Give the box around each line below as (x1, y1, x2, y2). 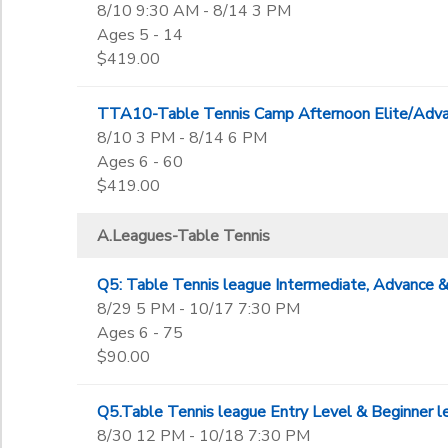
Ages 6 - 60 (96, 151, 183, 173)
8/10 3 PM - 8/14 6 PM (96, 127, 267, 149)
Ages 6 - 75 (96, 322, 183, 344)
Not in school (30, 13, 117, 33)
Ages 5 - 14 (96, 24, 183, 46)
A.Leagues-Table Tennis (96, 225, 270, 247)
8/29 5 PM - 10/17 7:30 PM (96, 298, 300, 320)
